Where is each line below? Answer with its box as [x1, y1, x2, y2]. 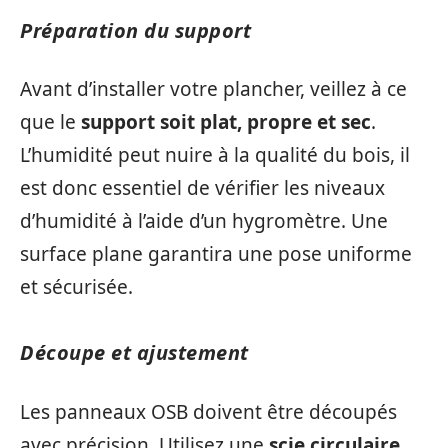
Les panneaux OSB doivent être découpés [20, 398, 397, 425]
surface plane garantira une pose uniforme [20, 241, 412, 268]
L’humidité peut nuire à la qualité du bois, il [20, 142, 410, 169]
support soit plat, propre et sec [81, 109, 371, 136]
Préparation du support [20, 16, 251, 44]
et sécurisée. [20, 274, 133, 301]
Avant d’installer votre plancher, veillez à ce [20, 76, 407, 103]
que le [20, 109, 81, 136]
